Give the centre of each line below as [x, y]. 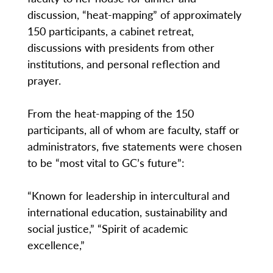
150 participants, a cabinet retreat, [110, 30]
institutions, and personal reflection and [123, 63]
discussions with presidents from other [121, 47]
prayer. [44, 80]
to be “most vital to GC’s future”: [106, 162]
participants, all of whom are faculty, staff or [133, 129]
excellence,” [56, 244]
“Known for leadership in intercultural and [128, 195]
